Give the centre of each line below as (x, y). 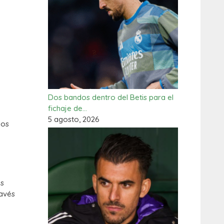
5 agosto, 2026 (74, 119)
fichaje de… (67, 108)
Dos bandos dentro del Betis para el (111, 97)
